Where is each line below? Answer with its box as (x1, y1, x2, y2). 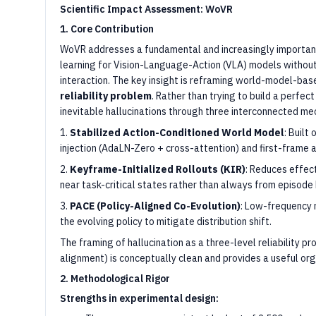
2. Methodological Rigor (60, 272, 170, 285)
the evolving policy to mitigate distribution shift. (60, 215, 272, 228)
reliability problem (60, 90, 152, 102)
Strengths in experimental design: (60, 292, 219, 305)
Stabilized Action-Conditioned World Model (70, 126, 284, 139)
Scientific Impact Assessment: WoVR (60, 3, 233, 16)
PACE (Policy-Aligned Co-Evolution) (70, 200, 241, 212)
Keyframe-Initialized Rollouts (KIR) (70, 163, 245, 176)
